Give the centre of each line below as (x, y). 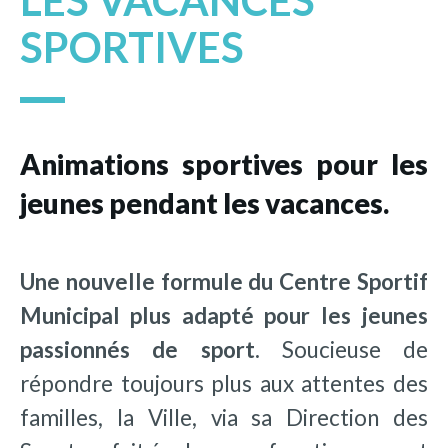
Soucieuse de (343, 349)
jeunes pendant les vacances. (204, 202)
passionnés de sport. (140, 349)
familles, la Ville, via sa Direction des (224, 417)
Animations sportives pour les (224, 163)
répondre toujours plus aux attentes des (224, 383)
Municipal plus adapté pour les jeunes (224, 315)
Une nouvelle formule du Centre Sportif (224, 281)
